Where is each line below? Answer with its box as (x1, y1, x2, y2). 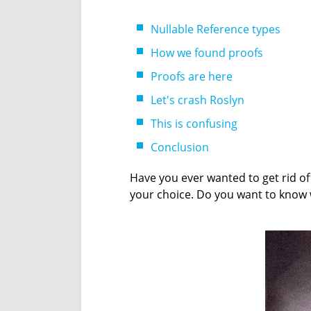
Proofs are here (151, 69, 233, 84)
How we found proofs (151, 45, 263, 60)
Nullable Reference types (151, 22, 280, 37)
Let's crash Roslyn (151, 92, 244, 108)
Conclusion (151, 140, 209, 155)
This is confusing (151, 116, 237, 131)
